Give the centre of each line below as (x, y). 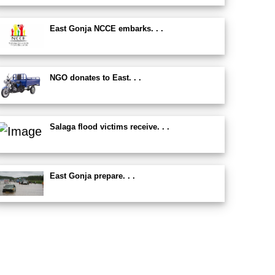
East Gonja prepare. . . (92, 176)
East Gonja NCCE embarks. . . (106, 29)
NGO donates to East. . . (95, 78)
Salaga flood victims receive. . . (109, 127)
